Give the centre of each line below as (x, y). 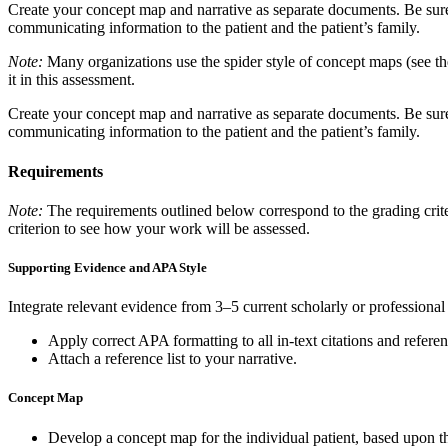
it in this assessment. (71, 80)
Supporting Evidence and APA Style (107, 268)
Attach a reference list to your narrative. (172, 359)
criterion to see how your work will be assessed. (159, 228)
